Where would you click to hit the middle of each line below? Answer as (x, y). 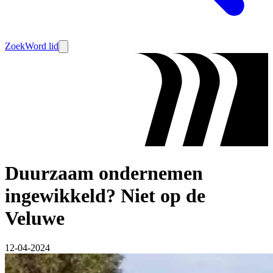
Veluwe (35, 218)
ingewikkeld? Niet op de (105, 195)
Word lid (42, 46)
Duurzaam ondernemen (104, 173)
